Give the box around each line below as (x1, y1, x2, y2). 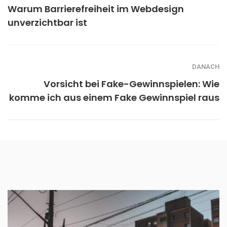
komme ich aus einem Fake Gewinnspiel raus (9, 91, 219, 104)
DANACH (192, 63, 219, 71)
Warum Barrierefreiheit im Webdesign (8, 3, 184, 16)
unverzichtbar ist (8, 16, 87, 29)
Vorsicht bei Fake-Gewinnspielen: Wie (44, 78, 219, 91)
